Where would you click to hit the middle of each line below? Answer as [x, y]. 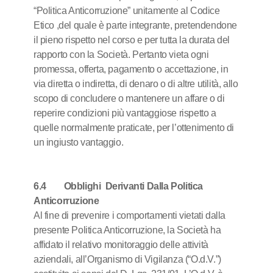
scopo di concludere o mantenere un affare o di [129, 98]
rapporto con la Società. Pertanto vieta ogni [121, 55]
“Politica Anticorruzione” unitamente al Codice [127, 11]
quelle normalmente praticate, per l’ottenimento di [134, 128]
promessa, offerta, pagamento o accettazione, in [131, 69]
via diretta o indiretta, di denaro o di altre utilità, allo [136, 84]
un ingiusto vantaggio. [79, 142]
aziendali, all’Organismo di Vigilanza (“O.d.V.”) [127, 259]
